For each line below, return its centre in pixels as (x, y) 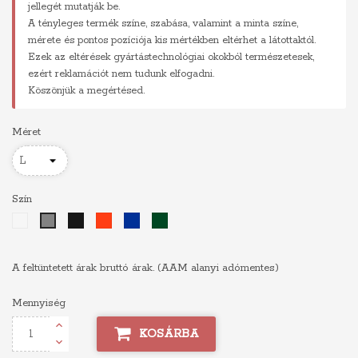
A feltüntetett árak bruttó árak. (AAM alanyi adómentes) (145, 268)
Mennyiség (39, 303)
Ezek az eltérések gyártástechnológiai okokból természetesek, (171, 57)
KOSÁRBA (169, 334)
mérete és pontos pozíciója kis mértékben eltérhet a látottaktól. (172, 40)
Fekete (96, 220)
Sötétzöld (186, 220)
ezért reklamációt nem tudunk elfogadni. (121, 74)
